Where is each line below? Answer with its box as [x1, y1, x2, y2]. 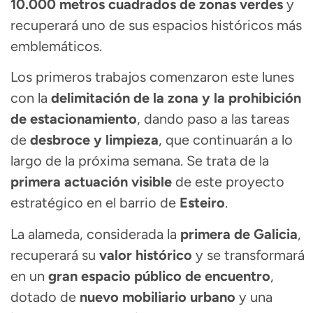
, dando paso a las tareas [137, 110, 289, 128]
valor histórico [99, 246, 192, 263]
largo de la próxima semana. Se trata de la [10, 152, 269, 170]
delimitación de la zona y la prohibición [51, 89, 301, 107]
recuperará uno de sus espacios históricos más [10, 16, 302, 34]
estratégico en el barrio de [10, 194, 180, 212]
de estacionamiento [10, 110, 137, 128]
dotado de [10, 288, 80, 305]
